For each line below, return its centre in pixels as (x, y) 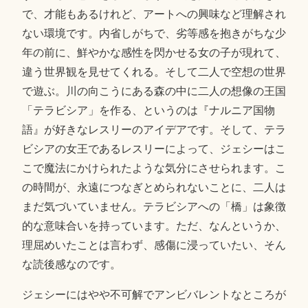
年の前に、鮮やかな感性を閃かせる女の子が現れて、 (154, 53)
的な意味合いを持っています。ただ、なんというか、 (154, 226)
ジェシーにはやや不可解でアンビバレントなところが (154, 295)
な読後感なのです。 (71, 265)
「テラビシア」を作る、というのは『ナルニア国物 (148, 111)
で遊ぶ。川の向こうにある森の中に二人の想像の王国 (154, 91)
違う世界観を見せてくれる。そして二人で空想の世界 (154, 72)
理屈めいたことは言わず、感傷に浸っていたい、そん (154, 245)
